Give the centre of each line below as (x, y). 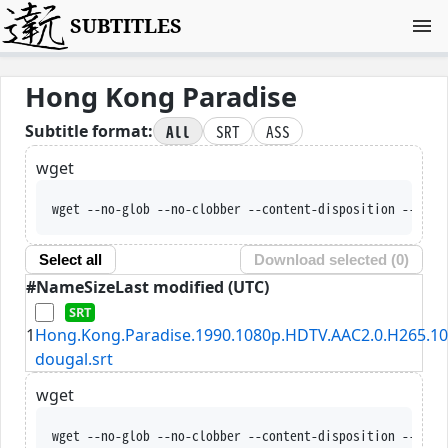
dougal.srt (74, 358)
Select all (70, 260)
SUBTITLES (126, 25)
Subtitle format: (89, 131)
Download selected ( (325, 260)
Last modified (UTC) (192, 286)
